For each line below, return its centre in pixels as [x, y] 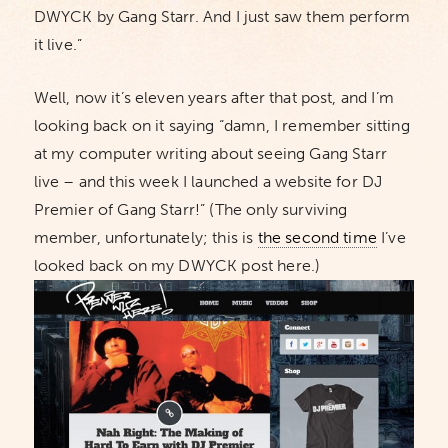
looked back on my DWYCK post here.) [177, 265]
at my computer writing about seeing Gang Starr [210, 153]
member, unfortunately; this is [145, 237]
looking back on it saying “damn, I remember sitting [221, 125]
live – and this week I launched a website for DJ [208, 181]
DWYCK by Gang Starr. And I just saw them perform [222, 16]
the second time [317, 237]
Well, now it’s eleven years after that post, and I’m [213, 97]
